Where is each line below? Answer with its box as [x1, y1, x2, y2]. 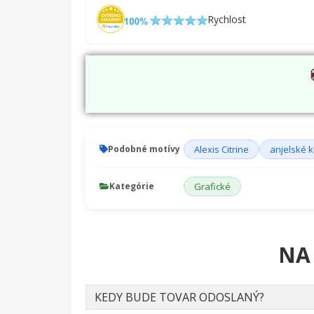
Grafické [194, 180, 231, 193]
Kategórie [109, 180, 154, 193]
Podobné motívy [108, 143, 180, 156]
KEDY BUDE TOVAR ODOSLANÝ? [95, 289, 264, 306]
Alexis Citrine [194, 143, 249, 156]
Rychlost [207, 12, 246, 26]
